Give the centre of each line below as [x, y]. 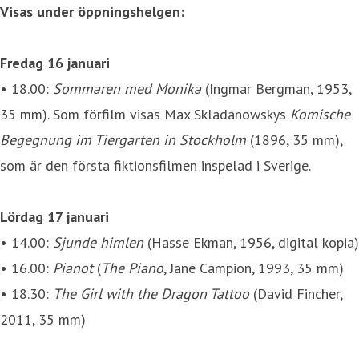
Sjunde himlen [98, 242]
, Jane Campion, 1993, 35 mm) [254, 268]
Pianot [75, 268]
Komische [320, 114]
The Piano [132, 268]
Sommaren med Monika [129, 88]
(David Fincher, [296, 293]
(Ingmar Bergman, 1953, [278, 88]
